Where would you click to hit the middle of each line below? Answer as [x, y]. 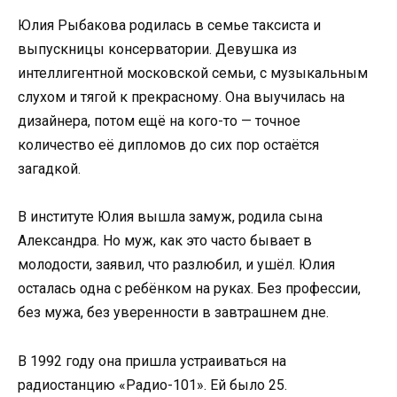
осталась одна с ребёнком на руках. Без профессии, [189, 289]
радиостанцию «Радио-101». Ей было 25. [152, 385]
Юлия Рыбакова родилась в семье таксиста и [169, 26]
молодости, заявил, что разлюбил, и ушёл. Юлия [176, 265]
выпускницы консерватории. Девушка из [157, 50]
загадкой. [49, 169]
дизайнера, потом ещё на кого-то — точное [159, 121]
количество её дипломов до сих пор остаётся [168, 145]
